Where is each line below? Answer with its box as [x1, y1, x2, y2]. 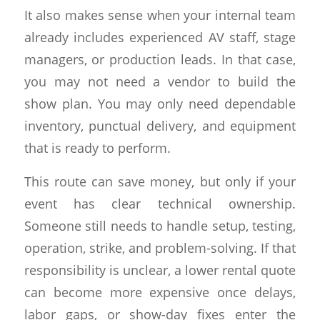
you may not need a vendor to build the [24, 72, 296, 91]
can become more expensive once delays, [24, 282, 296, 301]
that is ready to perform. [24, 139, 171, 157]
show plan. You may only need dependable [24, 94, 296, 113]
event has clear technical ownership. [24, 194, 296, 212]
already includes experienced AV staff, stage [24, 28, 296, 46]
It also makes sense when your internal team [24, 6, 296, 24]
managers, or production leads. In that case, [24, 50, 296, 69]
